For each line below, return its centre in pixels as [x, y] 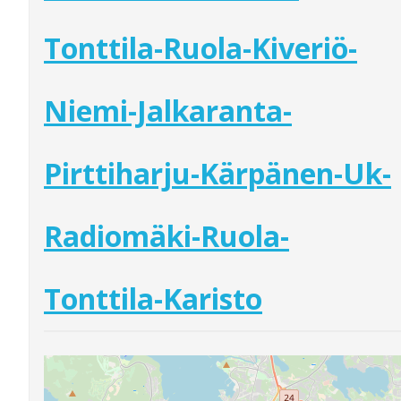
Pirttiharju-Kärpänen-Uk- [218, 173]
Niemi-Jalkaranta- [168, 110]
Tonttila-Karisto [153, 298]
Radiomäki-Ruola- [166, 235]
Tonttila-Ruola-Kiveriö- [200, 47]
